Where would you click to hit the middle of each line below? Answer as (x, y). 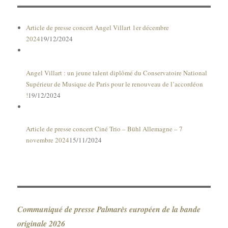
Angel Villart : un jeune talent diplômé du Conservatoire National (116, 73)
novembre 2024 (47, 140)
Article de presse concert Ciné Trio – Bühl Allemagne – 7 (104, 129)
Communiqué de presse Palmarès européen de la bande (109, 209)
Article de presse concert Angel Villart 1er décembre (97, 27)
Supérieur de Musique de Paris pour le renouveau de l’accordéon (114, 84)
